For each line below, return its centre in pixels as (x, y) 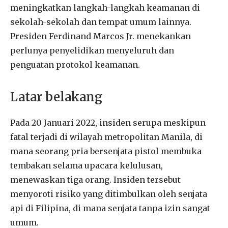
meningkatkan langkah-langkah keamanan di (105, 7)
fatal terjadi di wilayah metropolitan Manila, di (106, 137)
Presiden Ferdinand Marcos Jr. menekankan (101, 36)
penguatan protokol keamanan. (75, 64)
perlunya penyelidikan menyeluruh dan (92, 50)
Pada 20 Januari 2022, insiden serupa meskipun (108, 123)
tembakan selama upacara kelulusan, (87, 166)
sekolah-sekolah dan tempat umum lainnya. (101, 22)
